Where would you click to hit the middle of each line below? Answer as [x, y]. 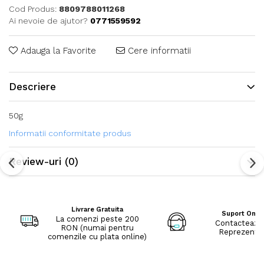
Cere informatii [158, 50]
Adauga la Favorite [57, 50]
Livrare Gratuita [97, 209]
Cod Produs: [33, 9]
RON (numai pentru [97, 227]
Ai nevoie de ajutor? [48, 20]
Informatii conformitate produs [70, 133]
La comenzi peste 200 [97, 219]
